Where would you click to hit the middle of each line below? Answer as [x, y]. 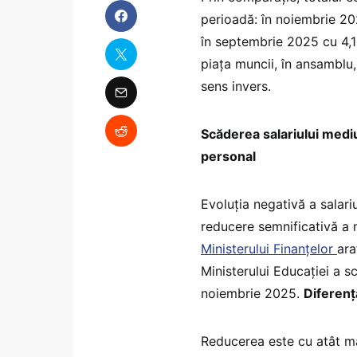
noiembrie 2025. [252, 293]
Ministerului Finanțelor [269, 249]
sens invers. [236, 86]
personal [228, 156]
